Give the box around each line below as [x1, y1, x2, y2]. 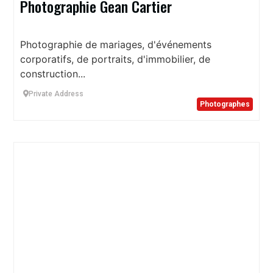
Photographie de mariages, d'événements [20, 38, 211, 51]
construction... [20, 68, 85, 80]
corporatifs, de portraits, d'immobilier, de [20, 53, 210, 65]
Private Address [29, 90, 83, 98]
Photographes [200, 100, 250, 108]
